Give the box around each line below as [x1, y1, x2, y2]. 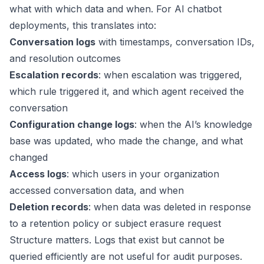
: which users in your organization [67, 168, 219, 180]
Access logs [9, 168, 67, 180]
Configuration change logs [9, 118, 134, 130]
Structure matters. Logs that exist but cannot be [9, 234, 225, 246]
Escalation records [9, 69, 98, 81]
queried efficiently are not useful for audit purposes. [9, 250, 242, 262]
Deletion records [9, 201, 88, 213]
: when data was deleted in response [88, 201, 251, 213]
